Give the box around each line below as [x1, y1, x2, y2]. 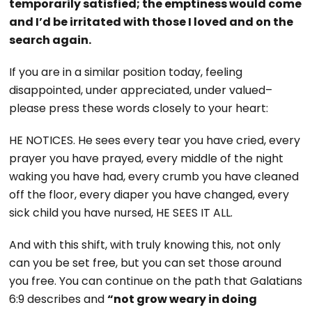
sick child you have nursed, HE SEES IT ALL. [9, 205, 233, 221]
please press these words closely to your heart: [9, 100, 269, 116]
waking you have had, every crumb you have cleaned [9, 169, 299, 185]
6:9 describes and [9, 291, 108, 307]
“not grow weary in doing [107, 291, 258, 307]
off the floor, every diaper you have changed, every [9, 187, 290, 203]
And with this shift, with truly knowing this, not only [9, 237, 281, 253]
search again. [9, 32, 92, 48]
